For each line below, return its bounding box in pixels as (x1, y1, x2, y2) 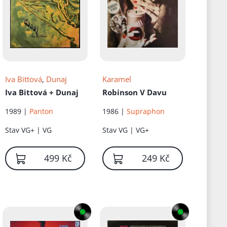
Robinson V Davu (102, 87, 167, 98)
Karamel (102, 74, 132, 85)
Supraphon (127, 106, 165, 117)
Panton (29, 106, 53, 117)
